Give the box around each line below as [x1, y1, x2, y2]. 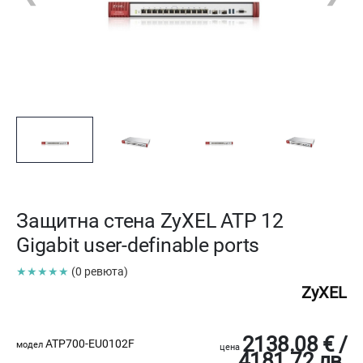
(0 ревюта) [71, 265, 128, 279]
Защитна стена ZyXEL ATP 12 [16, 209, 284, 233]
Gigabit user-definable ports [16, 233, 259, 258]
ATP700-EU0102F [43, 337, 135, 351]
